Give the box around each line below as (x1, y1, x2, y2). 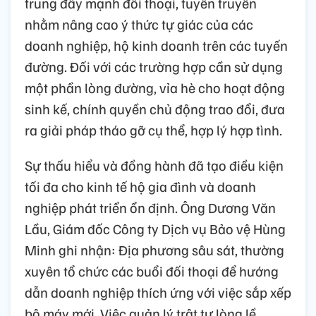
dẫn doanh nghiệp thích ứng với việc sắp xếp (25, 282, 291, 301)
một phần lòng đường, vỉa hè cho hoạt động (25, 78, 285, 97)
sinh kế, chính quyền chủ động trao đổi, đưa (25, 99, 285, 118)
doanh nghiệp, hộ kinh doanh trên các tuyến (25, 35, 288, 54)
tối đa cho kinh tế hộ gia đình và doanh (25, 176, 256, 195)
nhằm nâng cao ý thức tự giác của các (25, 14, 253, 33)
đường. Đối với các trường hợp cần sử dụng (25, 56, 283, 75)
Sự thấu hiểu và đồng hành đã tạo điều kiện (25, 155, 284, 174)
